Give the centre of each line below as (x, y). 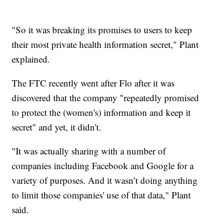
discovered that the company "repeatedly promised (106, 97)
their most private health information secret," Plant (105, 44)
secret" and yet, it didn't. (57, 127)
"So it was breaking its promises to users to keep (102, 29)
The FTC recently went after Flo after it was (93, 83)
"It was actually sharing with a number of (89, 151)
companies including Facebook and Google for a (103, 165)
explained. (31, 59)
